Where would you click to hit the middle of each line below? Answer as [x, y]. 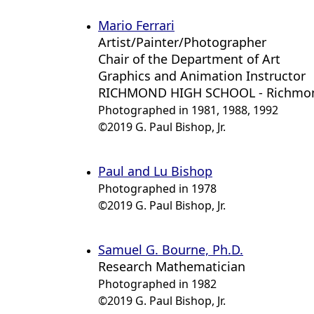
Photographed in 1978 [157, 189]
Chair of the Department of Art [189, 59]
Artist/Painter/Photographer [182, 42]
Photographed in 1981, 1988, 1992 [188, 110]
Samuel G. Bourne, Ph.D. [171, 250]
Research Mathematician [172, 266]
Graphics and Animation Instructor [202, 76]
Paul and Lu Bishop [155, 171]
